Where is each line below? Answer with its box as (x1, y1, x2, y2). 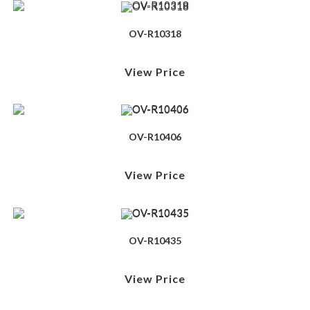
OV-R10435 (129, 235, 181, 247)
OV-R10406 (129, 131, 181, 143)
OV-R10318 (129, 27, 181, 39)
